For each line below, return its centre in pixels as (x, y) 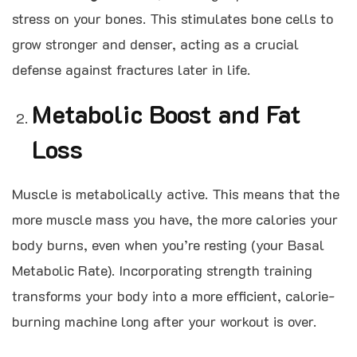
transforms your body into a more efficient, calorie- (173, 295)
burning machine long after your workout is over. (164, 321)
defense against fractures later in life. (131, 69)
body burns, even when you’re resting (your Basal (168, 244)
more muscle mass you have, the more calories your (175, 219)
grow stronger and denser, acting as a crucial (155, 43)
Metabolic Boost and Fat (167, 114)
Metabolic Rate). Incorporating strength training (162, 270)
